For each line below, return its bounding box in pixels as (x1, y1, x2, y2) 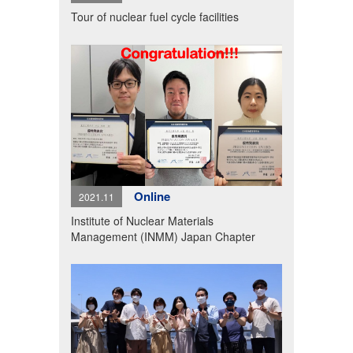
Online (133, 187, 170, 205)
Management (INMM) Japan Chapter (70, 228, 255, 244)
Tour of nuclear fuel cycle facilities (70, 9, 239, 25)
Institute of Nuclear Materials (70, 212, 214, 229)
